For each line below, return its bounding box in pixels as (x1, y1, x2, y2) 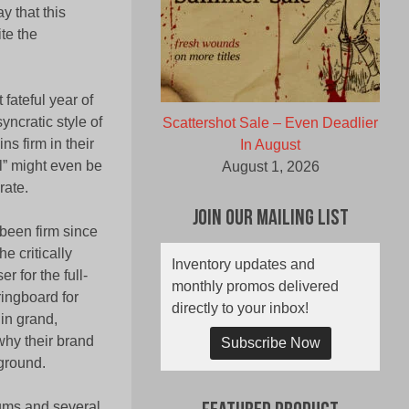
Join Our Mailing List (192, 208, 349, 231)
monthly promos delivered (172, 278, 339, 295)
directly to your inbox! (172, 300, 309, 317)
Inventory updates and (172, 257, 315, 273)
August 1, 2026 (221, 159, 320, 175)
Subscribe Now (220, 335, 320, 351)
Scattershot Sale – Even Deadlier (163, 115, 378, 131)
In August (240, 137, 300, 153)
